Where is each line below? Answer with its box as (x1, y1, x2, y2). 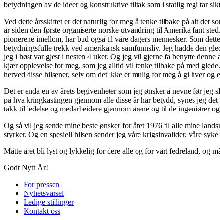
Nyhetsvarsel (24, 189, 64, 197)
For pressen (24, 180, 59, 189)
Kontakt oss (24, 206, 60, 215)
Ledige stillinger (24, 197, 74, 206)
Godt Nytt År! (4, 163, 48, 172)
